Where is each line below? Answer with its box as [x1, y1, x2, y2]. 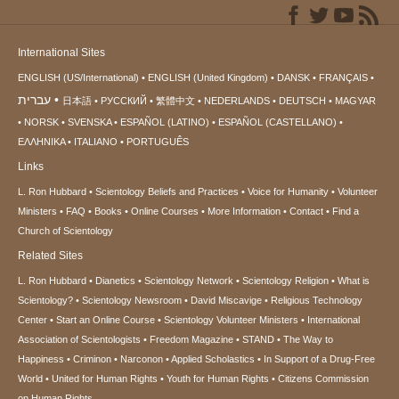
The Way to [283, 334, 333, 346]
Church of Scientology [18, 225, 113, 237]
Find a [332, 206, 359, 217]
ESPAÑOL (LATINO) [120, 117, 209, 128]
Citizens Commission [278, 373, 369, 385]
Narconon [120, 354, 163, 365]
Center [18, 314, 47, 326]
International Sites [18, 46, 105, 60]
